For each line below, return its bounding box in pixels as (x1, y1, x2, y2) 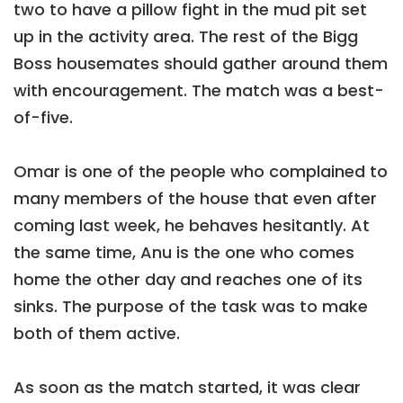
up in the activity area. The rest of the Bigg (13, 25, 358, 49)
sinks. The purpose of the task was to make (13, 295, 368, 318)
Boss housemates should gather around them (13, 52, 388, 76)
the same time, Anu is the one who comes (13, 241, 354, 264)
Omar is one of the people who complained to (13, 160, 388, 184)
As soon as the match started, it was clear (13, 376, 361, 399)
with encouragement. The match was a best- (13, 79, 384, 103)
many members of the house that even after (13, 187, 377, 210)
